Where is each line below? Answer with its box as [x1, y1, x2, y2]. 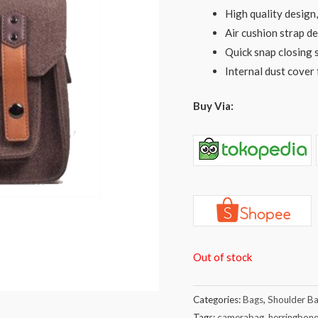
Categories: [193, 293, 243, 305]
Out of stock [193, 250, 252, 263]
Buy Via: [193, 99, 234, 113]
